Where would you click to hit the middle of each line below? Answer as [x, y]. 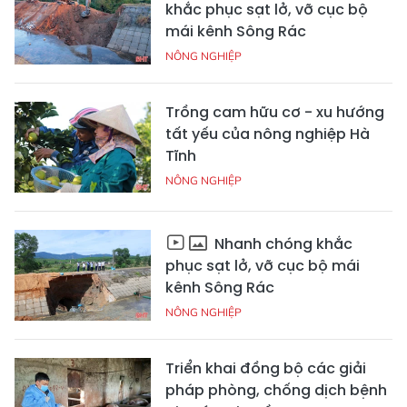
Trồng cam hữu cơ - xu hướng [275, 113]
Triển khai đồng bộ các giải [266, 369]
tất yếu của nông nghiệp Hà [268, 134]
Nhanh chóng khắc [282, 244]
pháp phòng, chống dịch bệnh [276, 391]
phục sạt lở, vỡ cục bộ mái [263, 266]
